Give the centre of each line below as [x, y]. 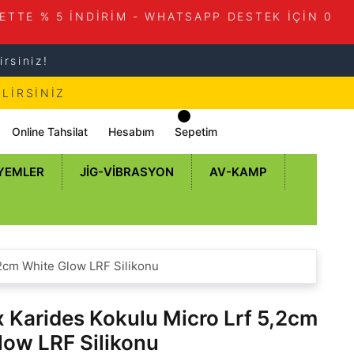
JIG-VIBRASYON [127, 171]
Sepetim [196, 131]
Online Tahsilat [50, 131]
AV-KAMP [238, 171]
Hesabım [132, 131]
